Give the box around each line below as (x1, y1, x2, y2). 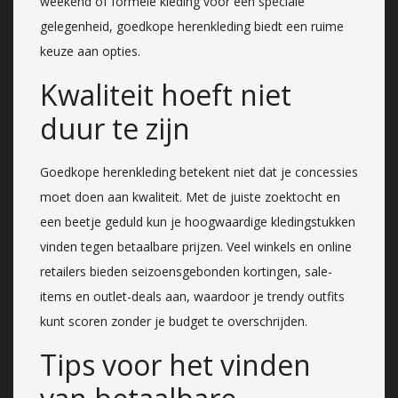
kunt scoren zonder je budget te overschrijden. (40, 312, 307, 330)
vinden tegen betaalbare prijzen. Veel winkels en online (40, 237, 352, 255)
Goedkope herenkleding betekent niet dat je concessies (40, 163, 358, 180)
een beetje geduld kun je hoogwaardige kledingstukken (40, 212, 355, 230)
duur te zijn (40, 108, 190, 147)
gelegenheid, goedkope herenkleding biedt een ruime (40, 17, 344, 35)
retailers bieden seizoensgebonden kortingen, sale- (40, 262, 332, 280)
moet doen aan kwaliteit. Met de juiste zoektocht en (40, 187, 340, 205)
